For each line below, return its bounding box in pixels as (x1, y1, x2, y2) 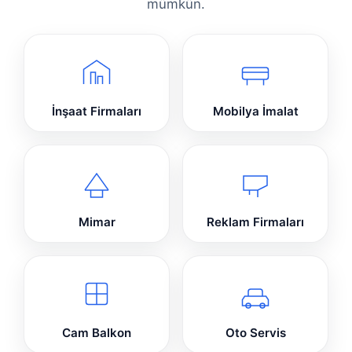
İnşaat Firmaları (52, 104, 141, 119)
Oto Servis (225, 325, 286, 341)
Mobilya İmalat (212, 104, 299, 119)
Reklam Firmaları (207, 214, 304, 230)
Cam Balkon (62, 325, 131, 341)
